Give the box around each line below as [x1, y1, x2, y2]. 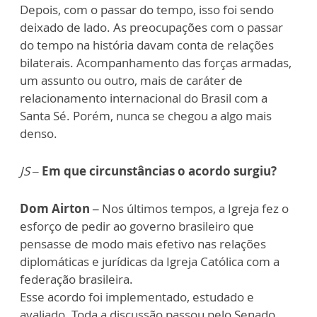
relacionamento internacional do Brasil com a [20, 90, 267, 106]
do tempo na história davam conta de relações [20, 37, 274, 53]
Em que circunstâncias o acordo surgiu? [42, 163, 277, 179]
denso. [20, 125, 57, 142]
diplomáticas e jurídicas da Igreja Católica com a [20, 253, 279, 270]
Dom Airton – [20, 200, 99, 217]
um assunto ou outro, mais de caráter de [20, 72, 243, 88]
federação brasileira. [20, 271, 133, 287]
